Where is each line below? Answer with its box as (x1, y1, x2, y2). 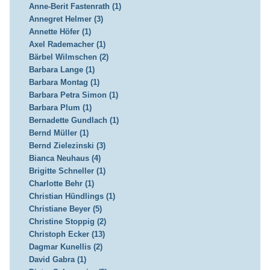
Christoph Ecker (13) (28, 230, 105, 239)
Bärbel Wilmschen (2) (28, 52, 108, 62)
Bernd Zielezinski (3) (28, 141, 105, 151)
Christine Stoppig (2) (28, 217, 106, 227)
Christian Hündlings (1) (28, 192, 115, 201)
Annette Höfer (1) (28, 27, 91, 37)
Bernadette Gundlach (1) (28, 116, 119, 125)
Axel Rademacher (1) (28, 40, 105, 49)
